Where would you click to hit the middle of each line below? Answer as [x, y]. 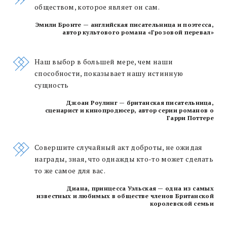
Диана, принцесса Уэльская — [116, 188]
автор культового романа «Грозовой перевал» [138, 32]
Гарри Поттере [190, 118]
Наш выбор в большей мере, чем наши [104, 62]
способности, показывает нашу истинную [109, 73]
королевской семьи [182, 203]
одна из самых [190, 188]
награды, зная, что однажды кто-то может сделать [124, 159]
